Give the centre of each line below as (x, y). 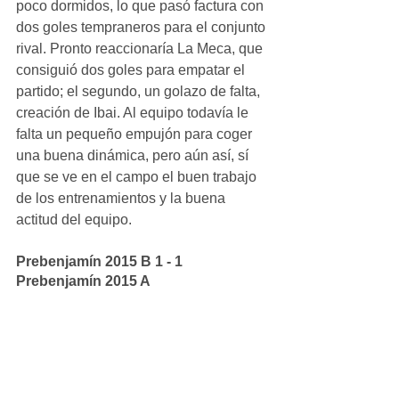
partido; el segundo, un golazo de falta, (140, 91)
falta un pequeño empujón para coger (136, 134)
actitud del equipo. (74, 219)
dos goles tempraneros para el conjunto (142, 27)
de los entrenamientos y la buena (122, 198)
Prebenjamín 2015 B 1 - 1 (101, 261)
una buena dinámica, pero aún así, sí (134, 155)
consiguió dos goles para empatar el (132, 69)
